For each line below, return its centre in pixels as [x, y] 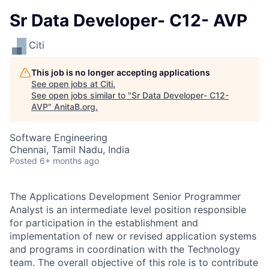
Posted [23, 161]
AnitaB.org [75, 107]
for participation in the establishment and [104, 223]
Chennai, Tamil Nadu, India [70, 150]
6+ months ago [69, 161]
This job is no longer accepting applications [121, 72]
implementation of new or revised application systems [133, 236]
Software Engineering [59, 138]
